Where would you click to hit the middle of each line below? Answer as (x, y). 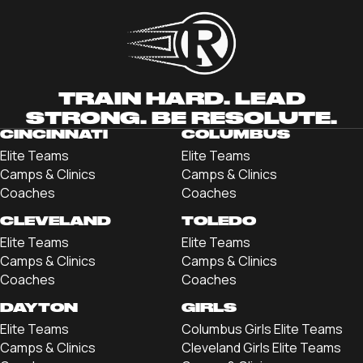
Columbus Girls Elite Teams (262, 329)
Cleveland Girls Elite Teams (261, 348)
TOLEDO (219, 222)
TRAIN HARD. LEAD (181, 99)
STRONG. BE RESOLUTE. (181, 118)
